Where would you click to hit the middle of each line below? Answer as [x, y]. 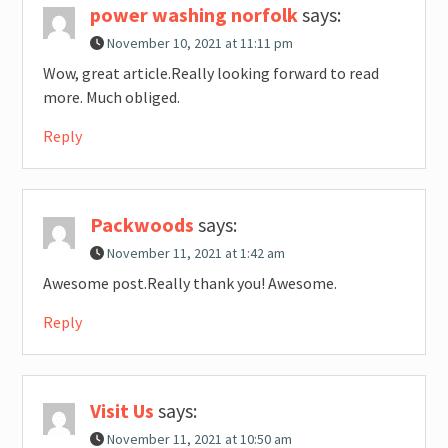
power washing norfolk [193, 15]
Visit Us [121, 411]
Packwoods [141, 225]
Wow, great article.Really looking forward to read [210, 73]
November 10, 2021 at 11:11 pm [199, 43]
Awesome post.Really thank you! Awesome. [189, 283]
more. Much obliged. [111, 97]
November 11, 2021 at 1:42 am [195, 253]
